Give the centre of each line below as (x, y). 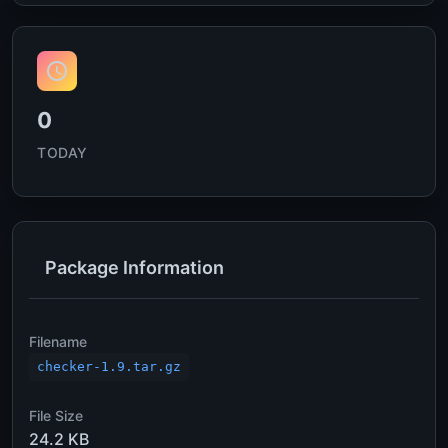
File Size (56, 415)
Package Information (134, 267)
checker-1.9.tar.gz (109, 366)
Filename (58, 341)
